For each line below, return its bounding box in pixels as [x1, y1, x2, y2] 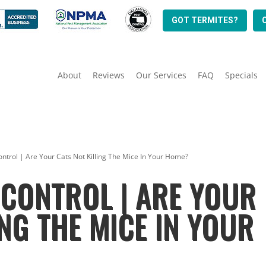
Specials [224, 69, 258, 81]
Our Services [135, 69, 186, 81]
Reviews [92, 69, 125, 81]
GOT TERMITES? [171, 15, 238, 25]
